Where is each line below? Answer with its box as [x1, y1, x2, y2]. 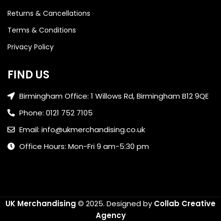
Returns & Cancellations [7, 8, 90, 18]
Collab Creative [154, 198, 216, 209]
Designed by [107, 198, 152, 209]
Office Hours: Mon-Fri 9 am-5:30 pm [19, 141, 149, 151]
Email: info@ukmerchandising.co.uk [19, 124, 145, 135]
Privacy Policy [7, 41, 54, 52]
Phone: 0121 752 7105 [19, 107, 93, 118]
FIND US [7, 67, 49, 82]
